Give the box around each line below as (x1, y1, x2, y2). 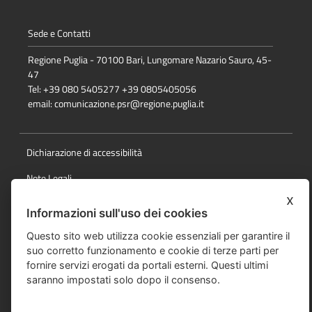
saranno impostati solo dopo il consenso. (26, 273, 221, 286)
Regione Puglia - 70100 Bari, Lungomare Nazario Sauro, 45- (28, 52, 272, 67)
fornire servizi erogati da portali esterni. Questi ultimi (26, 258, 269, 271)
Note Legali (26, 170, 72, 185)
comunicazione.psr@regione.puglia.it (54, 95, 204, 111)
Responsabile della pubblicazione (26, 221, 159, 237)
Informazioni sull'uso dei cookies (26, 205, 208, 220)
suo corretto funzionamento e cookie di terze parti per (26, 244, 279, 256)
